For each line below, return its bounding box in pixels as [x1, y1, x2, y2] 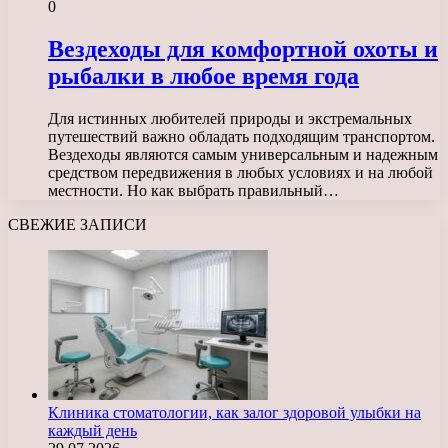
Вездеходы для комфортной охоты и [48, 35, 438, 62]
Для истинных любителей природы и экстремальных [48, 109, 412, 127]
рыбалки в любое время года [48, 62, 359, 89]
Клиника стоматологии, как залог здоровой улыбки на [48, 403, 421, 421]
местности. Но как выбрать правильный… [48, 181, 339, 199]
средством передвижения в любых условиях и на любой [48, 163, 433, 181]
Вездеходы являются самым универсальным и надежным [48, 145, 438, 163]
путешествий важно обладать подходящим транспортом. [48, 127, 435, 145]
